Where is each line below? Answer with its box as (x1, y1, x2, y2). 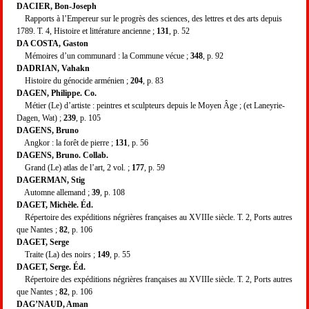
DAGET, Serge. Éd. (17, 261, 86, 272)
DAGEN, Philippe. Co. (17, 88, 97, 98)
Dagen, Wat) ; (17, 112, 63, 123)
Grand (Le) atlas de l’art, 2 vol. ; (17, 162, 132, 172)
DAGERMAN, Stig (17, 175, 85, 185)
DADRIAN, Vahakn (17, 63, 90, 73)
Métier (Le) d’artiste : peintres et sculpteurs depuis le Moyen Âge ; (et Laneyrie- (17, 100, 285, 110)
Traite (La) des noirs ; (17, 249, 97, 259)
